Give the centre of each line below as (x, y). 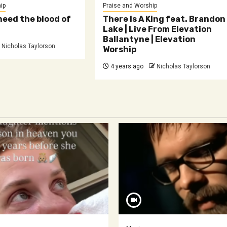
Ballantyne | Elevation (149, 39)
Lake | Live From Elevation (158, 29)
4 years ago (126, 66)
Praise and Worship (130, 5)
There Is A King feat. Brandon (164, 19)
